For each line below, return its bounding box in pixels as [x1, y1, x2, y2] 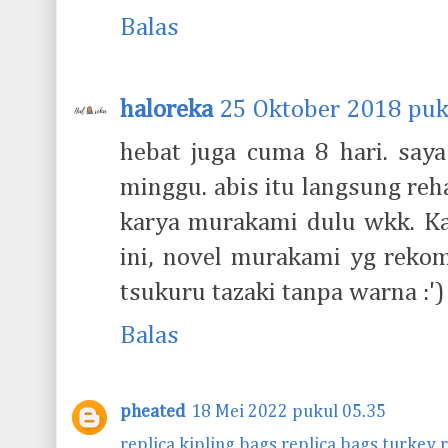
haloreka [120, 96, 213, 123]
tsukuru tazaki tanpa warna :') [120, 279, 445, 306]
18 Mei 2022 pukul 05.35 [191, 403, 386, 421]
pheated [120, 403, 185, 421]
